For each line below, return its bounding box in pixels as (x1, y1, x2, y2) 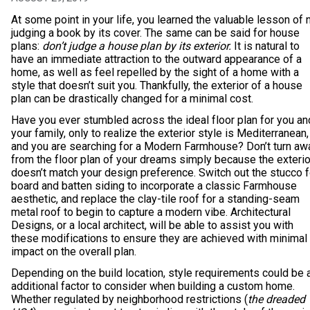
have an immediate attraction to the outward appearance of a (11, 53, 302, 66)
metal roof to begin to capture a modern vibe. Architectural (11, 206, 291, 219)
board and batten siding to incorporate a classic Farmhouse (11, 179, 297, 192)
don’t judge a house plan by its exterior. (42, 39, 234, 53)
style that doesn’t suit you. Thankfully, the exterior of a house (11, 79, 302, 92)
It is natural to (234, 39, 300, 53)
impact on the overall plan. (11, 245, 136, 258)
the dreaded (248, 293, 305, 306)
